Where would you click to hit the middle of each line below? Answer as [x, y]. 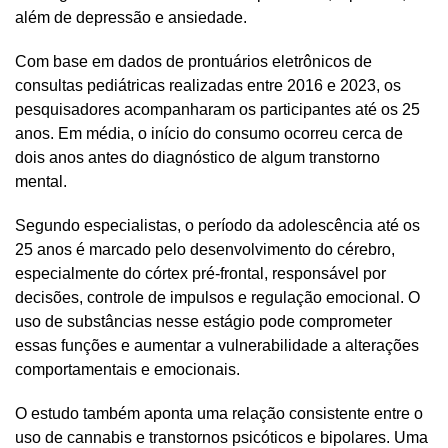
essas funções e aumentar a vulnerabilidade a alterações [217, 345]
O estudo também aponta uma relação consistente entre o [219, 413]
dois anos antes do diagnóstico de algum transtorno [197, 157]
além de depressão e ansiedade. [131, 17]
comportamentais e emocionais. [127, 369]
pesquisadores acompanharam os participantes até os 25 [217, 109]
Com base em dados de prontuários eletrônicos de [193, 61]
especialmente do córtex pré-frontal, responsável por [200, 273]
